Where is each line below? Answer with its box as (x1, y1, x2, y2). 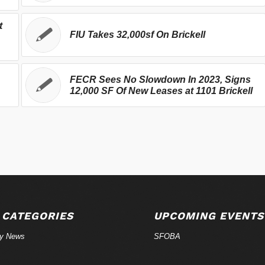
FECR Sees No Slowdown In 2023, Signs (69, 74, 251, 85)
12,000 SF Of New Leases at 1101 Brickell (69, 85, 253, 96)
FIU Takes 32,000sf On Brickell (69, 29, 205, 40)
